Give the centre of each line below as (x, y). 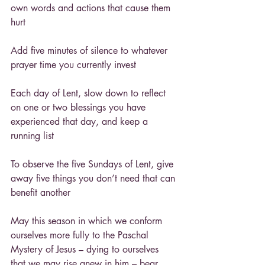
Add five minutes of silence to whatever (91, 50)
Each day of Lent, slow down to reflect (90, 93)
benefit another (41, 192)
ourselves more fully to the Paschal (81, 235)
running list (32, 135)
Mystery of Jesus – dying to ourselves (86, 249)
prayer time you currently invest (73, 64)
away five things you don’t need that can (94, 178)
